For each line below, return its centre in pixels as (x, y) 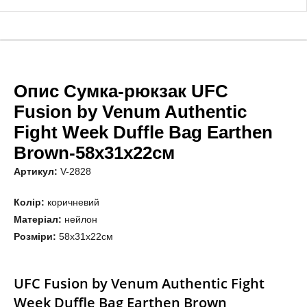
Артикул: (36, 171)
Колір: (29, 202)
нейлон (79, 219)
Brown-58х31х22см (94, 152)
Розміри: (35, 236)
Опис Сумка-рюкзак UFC (121, 91)
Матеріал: (38, 219)
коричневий (72, 202)
